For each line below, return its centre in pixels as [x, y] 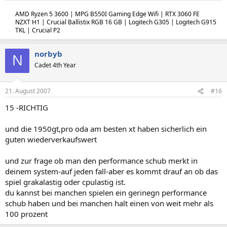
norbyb [48, 53]
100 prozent [26, 214]
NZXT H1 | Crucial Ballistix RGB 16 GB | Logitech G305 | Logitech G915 [116, 22]
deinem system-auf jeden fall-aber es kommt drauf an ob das [111, 171]
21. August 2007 [28, 91]
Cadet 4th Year [55, 65]
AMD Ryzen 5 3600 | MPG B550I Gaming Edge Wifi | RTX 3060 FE [108, 14]
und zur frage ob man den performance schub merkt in [101, 161]
